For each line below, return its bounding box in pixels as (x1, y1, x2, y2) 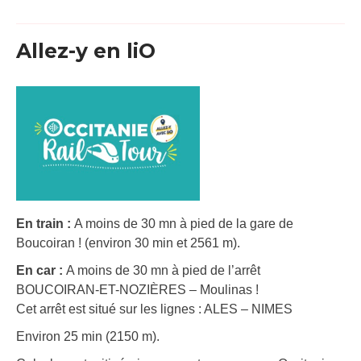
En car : (16, 263, 66, 277)
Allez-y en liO (16, 39, 156, 64)
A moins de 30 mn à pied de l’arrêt (66, 263, 260, 277)
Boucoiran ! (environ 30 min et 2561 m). (16, 235, 240, 250)
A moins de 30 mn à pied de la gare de (74, 216, 293, 230)
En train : (16, 216, 74, 230)
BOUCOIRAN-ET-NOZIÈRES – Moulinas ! (16, 282, 259, 297)
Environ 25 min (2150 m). (16, 329, 160, 343)
